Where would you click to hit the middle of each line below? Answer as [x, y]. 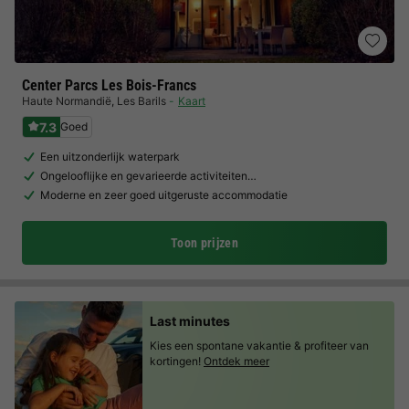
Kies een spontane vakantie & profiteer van [259, 346]
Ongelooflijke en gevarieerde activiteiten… [148, 176]
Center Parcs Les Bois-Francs [109, 85]
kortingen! [175, 361]
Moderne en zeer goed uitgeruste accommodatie [164, 195]
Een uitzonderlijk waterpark [110, 157]
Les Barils [142, 101]
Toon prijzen [204, 243]
